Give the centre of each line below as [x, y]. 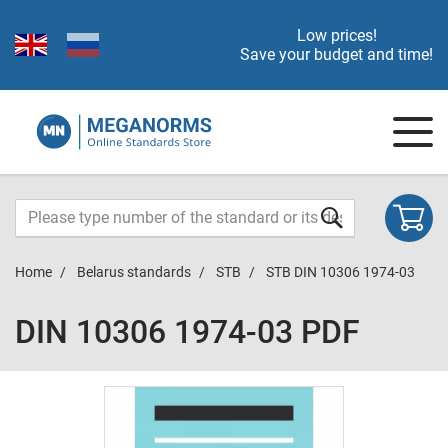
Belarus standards [134, 272]
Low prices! [336, 35]
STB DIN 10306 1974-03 [340, 272]
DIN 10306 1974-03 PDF [187, 332]
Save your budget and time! [336, 54]
